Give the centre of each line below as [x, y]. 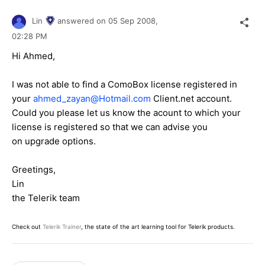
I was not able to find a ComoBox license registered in [125, 84]
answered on [83, 21]
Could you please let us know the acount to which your [126, 112]
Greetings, [34, 169]
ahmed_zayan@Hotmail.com [92, 98]
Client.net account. [191, 98]
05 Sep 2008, [134, 21]
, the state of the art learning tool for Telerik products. [158, 226]
